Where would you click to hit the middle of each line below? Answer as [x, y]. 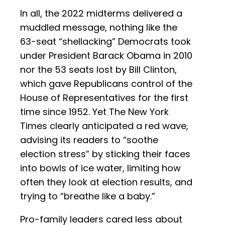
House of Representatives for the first [104, 98]
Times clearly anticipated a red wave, [104, 126]
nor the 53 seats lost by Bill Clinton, [98, 70]
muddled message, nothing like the [99, 28]
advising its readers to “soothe [89, 140]
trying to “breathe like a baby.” [88, 196]
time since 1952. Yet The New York [94, 112]
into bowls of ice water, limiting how [100, 168]
